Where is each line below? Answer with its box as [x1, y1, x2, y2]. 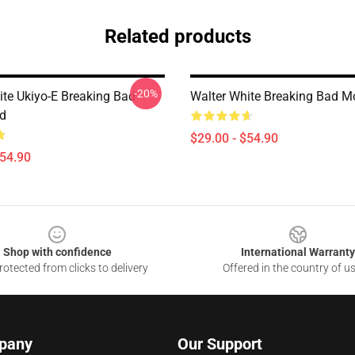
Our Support [177, 334, 262, 353]
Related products [104, 25, 251, 48]
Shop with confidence [2, 246, 112, 258]
